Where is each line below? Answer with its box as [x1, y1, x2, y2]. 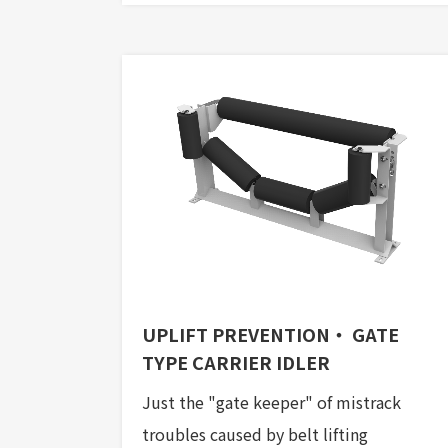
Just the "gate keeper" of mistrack [142, 390, 401, 415]
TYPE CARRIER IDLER [142, 349, 330, 376]
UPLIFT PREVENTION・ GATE [142, 321, 399, 348]
